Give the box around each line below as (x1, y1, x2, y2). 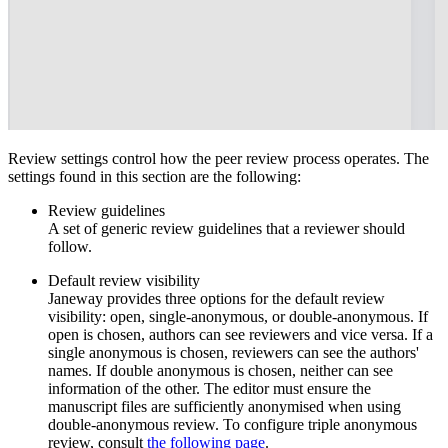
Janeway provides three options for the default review (48, 289, 385, 307)
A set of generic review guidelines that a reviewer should (48, 219, 405, 237)
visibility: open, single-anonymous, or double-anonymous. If (48, 307, 428, 325)
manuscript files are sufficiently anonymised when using (48, 397, 401, 415)
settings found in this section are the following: (8, 167, 301, 185)
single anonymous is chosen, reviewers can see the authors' (48, 343, 419, 361)
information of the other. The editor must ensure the (48, 379, 371, 397)
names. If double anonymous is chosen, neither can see (48, 361, 393, 379)
